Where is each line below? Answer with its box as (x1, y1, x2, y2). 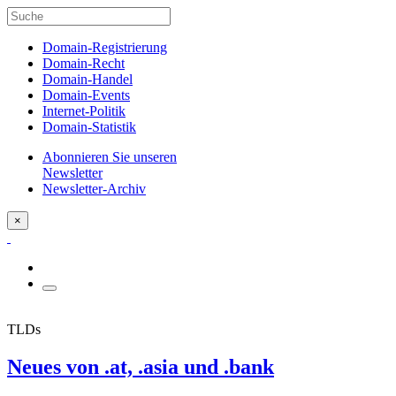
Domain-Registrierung (42, 40, 167, 55)
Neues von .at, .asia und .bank (7, 354, 274, 378)
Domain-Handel (42, 72, 133, 87)
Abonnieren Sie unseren (42, 149, 177, 164)
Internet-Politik (42, 103, 126, 118)
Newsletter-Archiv (42, 181, 146, 196)
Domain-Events (42, 88, 130, 103)
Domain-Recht (42, 56, 125, 71)
